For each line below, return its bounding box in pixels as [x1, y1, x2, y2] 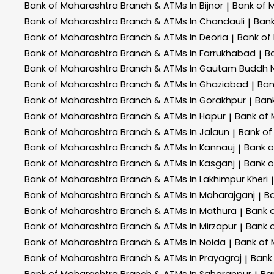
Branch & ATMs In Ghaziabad [120, 78, 248, 91]
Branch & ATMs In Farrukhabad [120, 46, 256, 59]
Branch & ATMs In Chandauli [120, 15, 245, 28]
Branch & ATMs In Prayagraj [120, 251, 242, 264]
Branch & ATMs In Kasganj [120, 157, 235, 170]
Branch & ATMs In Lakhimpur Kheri [120, 172, 268, 185]
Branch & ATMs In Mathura [120, 204, 237, 217]
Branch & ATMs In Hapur [120, 109, 226, 122]
